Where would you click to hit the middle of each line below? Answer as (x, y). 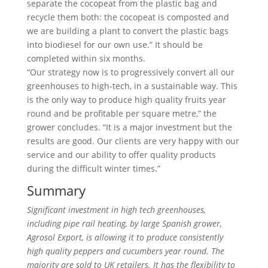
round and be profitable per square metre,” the (121, 113)
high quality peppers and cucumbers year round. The (125, 251)
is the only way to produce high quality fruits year (126, 100)
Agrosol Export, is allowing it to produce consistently (125, 237)
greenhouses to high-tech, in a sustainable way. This (132, 86)
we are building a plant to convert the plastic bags (127, 31)
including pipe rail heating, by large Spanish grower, (124, 223)
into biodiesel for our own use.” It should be (115, 45)
